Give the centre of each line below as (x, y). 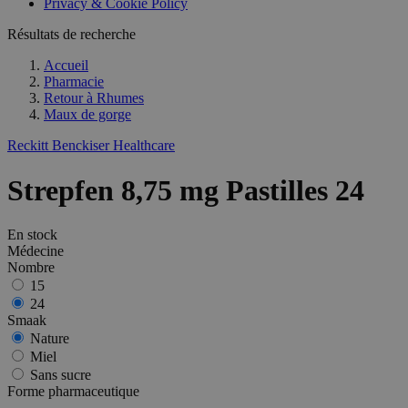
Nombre (31, 268)
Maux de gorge (87, 115)
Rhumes (120, 98)
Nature (50, 339)
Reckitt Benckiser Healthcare (91, 146)
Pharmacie (74, 82)
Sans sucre (61, 375)
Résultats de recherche (71, 35)
